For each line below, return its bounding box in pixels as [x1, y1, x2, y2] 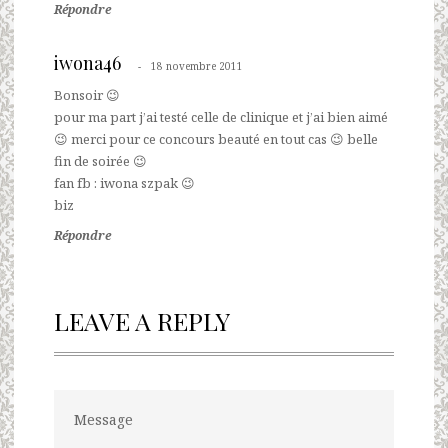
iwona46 [54, 50, 121, 75]
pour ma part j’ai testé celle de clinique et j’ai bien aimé [54, 107, 388, 126]
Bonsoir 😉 [54, 85, 120, 104]
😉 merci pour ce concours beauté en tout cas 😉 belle [54, 129, 378, 148]
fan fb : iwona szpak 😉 [54, 173, 195, 192]
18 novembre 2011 [151, 58, 243, 73]
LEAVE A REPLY [54, 303, 230, 337]
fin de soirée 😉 [54, 151, 147, 170]
